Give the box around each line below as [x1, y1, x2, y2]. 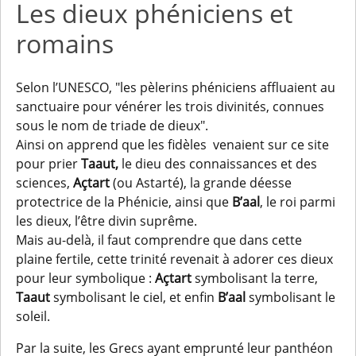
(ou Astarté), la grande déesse [110, 174, 292, 192]
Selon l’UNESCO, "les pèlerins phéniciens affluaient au [16, 79, 336, 97]
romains [16, 26, 114, 61]
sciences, [16, 174, 74, 192]
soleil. [16, 308, 51, 326]
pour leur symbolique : [16, 269, 156, 288]
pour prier [16, 155, 82, 173]
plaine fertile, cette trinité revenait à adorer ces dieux [16, 250, 334, 269]
